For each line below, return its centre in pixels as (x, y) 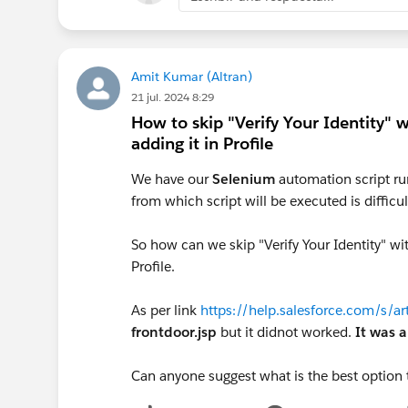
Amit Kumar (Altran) (192, 76)
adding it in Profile (202, 143)
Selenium (244, 178)
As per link (166, 310)
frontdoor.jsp (174, 331)
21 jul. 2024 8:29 (173, 97)
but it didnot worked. (286, 331)
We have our (172, 178)
